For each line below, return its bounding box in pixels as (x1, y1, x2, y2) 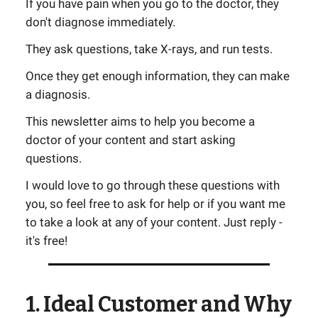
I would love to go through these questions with (26, 178, 280, 192)
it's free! (26, 234, 67, 248)
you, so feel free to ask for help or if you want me (26, 197, 285, 211)
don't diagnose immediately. (26, 15, 175, 29)
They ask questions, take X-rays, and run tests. (26, 42, 273, 56)
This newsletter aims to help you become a (26, 114, 255, 128)
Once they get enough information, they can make (26, 69, 290, 83)
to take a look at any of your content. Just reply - (26, 215, 283, 229)
